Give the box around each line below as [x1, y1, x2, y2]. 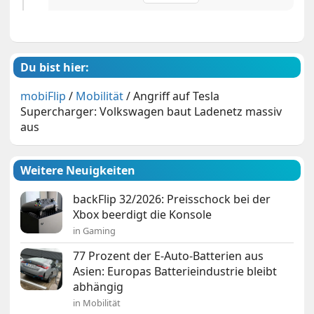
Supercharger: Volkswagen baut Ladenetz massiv [20, 103, 282, 119]
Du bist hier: [20, 59, 90, 75]
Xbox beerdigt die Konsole [73, 206, 212, 222]
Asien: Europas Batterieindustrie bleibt [73, 263, 278, 279]
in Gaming [73, 224, 116, 237]
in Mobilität [73, 296, 121, 309]
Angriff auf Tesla [133, 88, 220, 104]
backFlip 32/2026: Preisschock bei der [73, 191, 271, 207]
